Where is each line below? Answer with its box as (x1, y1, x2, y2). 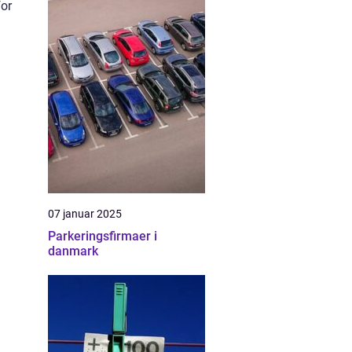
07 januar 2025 (48, 207, 122, 220)
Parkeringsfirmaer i (48, 229, 157, 244)
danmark (48, 244, 98, 258)
